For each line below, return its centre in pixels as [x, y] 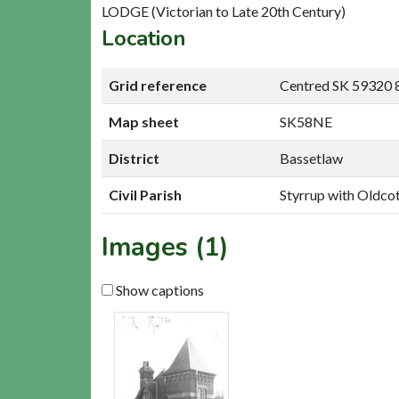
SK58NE [306, 121]
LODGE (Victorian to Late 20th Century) [224, 11]
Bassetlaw [311, 158]
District [134, 158]
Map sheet [144, 121]
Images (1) [165, 247]
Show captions [159, 289]
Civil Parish [145, 194]
